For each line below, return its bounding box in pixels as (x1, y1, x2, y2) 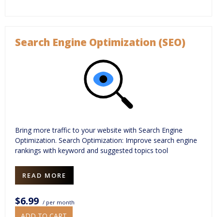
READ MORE (22, 170, 66, 180)
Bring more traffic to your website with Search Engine (15, 125, 183, 135)
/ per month (41, 198, 75, 206)
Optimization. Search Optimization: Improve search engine (15, 135, 197, 145)
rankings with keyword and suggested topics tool (15, 145, 168, 155)
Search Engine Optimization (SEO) (15, 35, 186, 49)
